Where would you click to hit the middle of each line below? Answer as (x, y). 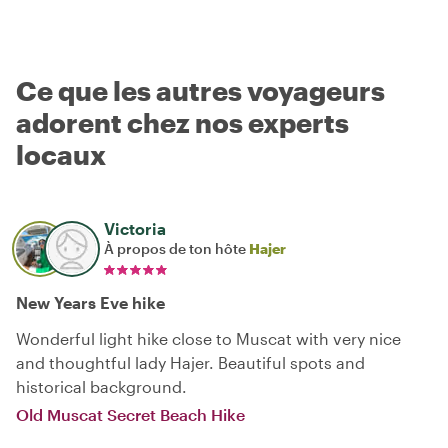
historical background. (101, 386)
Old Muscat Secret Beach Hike (130, 414)
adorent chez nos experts (182, 122)
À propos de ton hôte (176, 248)
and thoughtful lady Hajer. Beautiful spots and (190, 362)
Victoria (135, 228)
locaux (61, 154)
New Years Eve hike (90, 302)
